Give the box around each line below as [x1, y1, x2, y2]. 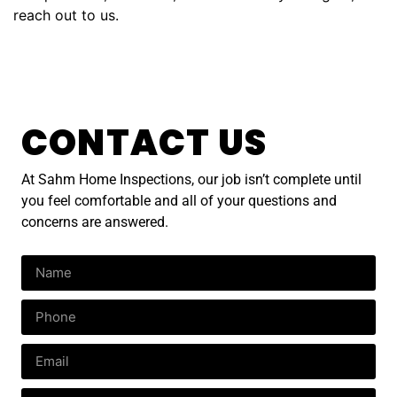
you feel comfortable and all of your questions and [21, 192, 337, 210]
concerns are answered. [21, 214, 168, 231]
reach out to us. [13, 5, 119, 24]
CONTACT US [21, 118, 267, 168]
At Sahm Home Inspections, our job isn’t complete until [21, 171, 362, 189]
